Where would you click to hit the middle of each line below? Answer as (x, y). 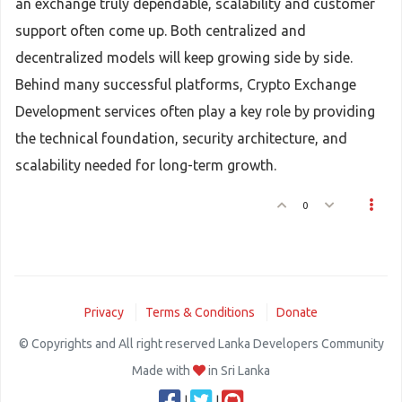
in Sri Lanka (238, 371)
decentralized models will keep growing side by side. (184, 57)
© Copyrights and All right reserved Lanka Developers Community (201, 344)
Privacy (104, 312)
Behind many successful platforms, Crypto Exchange (186, 84)
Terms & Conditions (200, 312)
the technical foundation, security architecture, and (181, 138)
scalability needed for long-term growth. (146, 165)
